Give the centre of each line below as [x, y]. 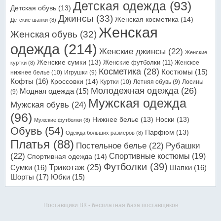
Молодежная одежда [135, 91]
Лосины [193, 82]
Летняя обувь [152, 82]
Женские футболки [132, 62]
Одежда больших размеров [100, 133]
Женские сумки [62, 62]
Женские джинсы [132, 52]
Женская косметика [147, 19]
